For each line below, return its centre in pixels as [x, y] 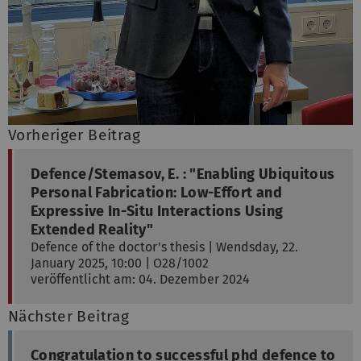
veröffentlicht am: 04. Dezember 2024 [140, 280]
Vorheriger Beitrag [74, 135]
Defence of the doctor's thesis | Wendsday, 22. [164, 247]
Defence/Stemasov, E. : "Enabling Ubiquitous [183, 174]
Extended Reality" [92, 230]
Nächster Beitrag [69, 317]
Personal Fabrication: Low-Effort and [156, 193]
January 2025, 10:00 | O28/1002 [120, 263]
